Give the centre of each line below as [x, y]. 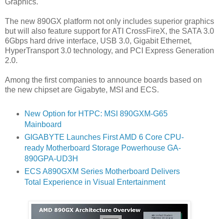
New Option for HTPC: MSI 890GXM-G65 [96, 113]
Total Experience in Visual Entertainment [95, 182]
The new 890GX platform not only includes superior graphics [109, 21]
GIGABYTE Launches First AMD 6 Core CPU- [104, 137]
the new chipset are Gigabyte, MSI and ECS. [82, 89]
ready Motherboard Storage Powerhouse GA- [102, 148]
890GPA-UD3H [51, 158]
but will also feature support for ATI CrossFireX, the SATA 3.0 [109, 31]
